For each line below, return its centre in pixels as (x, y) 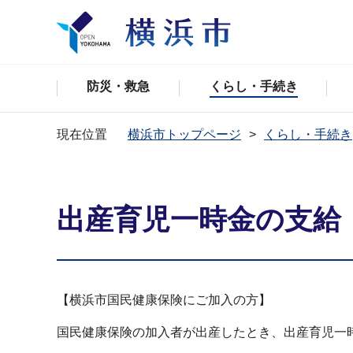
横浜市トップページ (184, 134)
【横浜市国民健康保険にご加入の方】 (164, 300)
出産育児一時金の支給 (199, 219)
